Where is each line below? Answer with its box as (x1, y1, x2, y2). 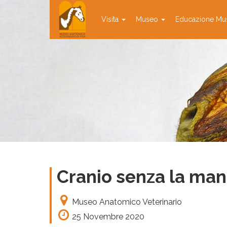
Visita (101, 15, 121, 23)
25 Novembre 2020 (72, 212, 144, 221)
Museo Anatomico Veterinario (72, 197, 182, 207)
